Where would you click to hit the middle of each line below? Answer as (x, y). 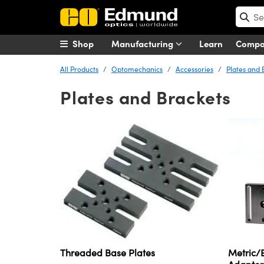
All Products (79, 69)
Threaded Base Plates (108, 253)
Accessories (194, 69)
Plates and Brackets (146, 97)
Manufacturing (143, 43)
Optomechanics (137, 69)
